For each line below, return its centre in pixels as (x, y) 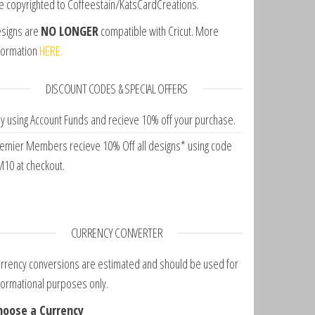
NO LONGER (70, 31)
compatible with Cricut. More (159, 31)
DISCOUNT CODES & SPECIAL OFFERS (117, 89)
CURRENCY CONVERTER (117, 233)
